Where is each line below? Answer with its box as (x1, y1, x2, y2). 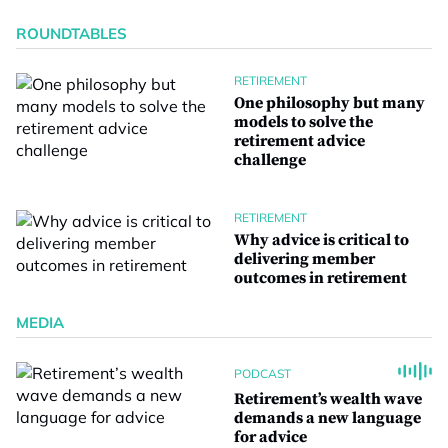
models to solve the (234, 112, 373, 132)
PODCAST (234, 365, 291, 381)
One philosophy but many (234, 93, 425, 113)
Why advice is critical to (234, 230, 409, 250)
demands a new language (234, 408, 421, 428)
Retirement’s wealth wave (234, 389, 422, 409)
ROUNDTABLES (16, 24, 127, 43)
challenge (234, 150, 306, 170)
